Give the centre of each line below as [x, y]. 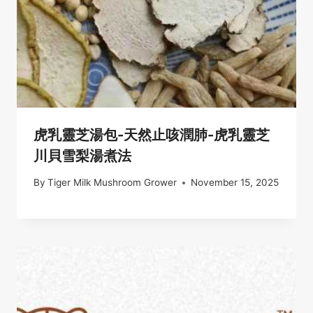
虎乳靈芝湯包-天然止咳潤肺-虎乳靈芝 [152, 134]
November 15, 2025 [235, 183]
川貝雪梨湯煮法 [82, 155]
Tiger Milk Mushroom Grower [112, 183]
